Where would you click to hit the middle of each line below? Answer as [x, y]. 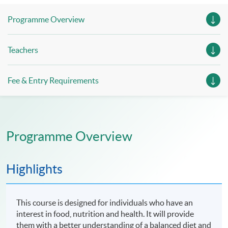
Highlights [34, 169]
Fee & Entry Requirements [53, 81]
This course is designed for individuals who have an [105, 203]
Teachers [23, 50]
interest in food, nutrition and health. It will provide [105, 214]
